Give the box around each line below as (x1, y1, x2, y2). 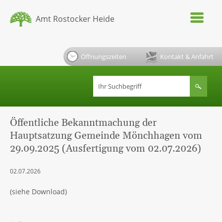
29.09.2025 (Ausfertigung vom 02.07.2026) (10, 142, 201, 155)
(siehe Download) (10, 187, 67, 196)
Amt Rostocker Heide (36, 13, 114, 24)
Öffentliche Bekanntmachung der (10, 116, 157, 129)
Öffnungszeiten (81, 52, 126, 61)
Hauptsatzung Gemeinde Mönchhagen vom (10, 129, 202, 142)
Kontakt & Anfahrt (160, 52, 214, 61)
